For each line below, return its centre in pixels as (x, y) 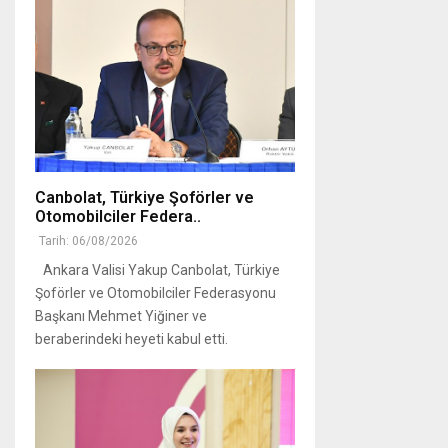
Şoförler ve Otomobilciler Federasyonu (155, 293)
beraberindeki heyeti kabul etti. (131, 339)
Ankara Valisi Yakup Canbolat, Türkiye (157, 270)
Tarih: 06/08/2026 (88, 241)
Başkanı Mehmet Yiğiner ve (121, 316)
